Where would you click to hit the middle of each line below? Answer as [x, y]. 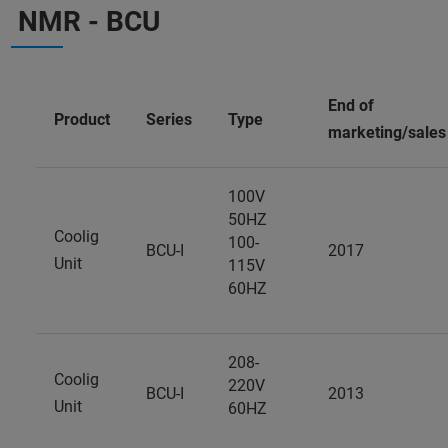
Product [82, 119]
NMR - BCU [89, 21]
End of [351, 105]
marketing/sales [387, 132]
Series [169, 119]
